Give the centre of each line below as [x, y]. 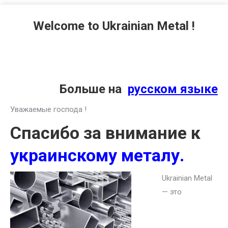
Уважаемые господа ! [48, 109]
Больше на [94, 89]
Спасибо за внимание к [105, 133]
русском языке [173, 89]
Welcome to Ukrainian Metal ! [114, 26]
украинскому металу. [97, 155]
